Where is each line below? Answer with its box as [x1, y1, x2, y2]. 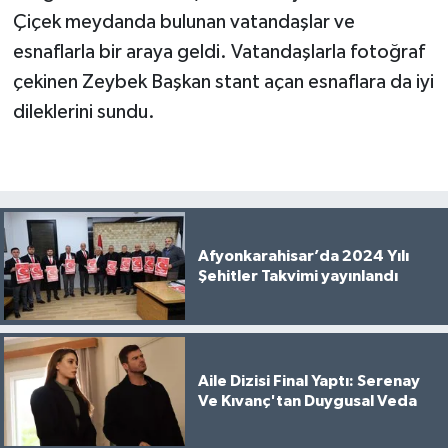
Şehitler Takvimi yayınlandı [197, 268, 398, 285]
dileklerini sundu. [12, 101, 155, 122]
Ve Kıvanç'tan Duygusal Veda [197, 393, 417, 410]
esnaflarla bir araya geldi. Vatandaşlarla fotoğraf [12, 41, 425, 62]
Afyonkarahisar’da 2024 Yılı [197, 248, 409, 265]
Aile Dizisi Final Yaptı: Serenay [197, 373, 420, 390]
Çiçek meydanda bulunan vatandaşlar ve [12, 11, 355, 32]
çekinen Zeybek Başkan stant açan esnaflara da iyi [12, 71, 434, 92]
